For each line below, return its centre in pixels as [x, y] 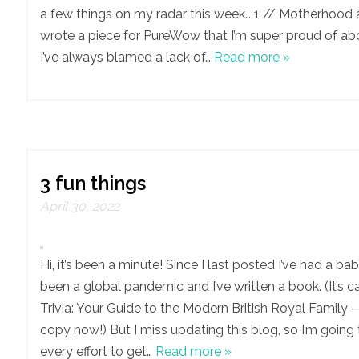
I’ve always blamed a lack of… [127, 57]
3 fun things [93, 183]
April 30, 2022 [80, 206]
